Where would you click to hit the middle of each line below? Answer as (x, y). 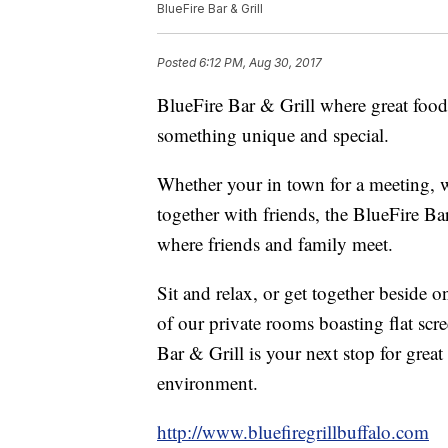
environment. (207, 383)
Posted (178, 63)
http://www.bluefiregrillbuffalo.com (293, 432)
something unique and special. (273, 135)
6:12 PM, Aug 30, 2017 (260, 63)
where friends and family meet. (275, 244)
